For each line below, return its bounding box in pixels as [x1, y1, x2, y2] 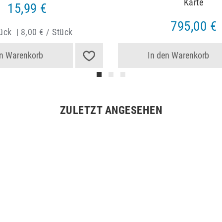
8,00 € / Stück [20, 26, 73, 37]
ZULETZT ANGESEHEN [59, 104, 163, 117]
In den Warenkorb [148, 50, 210, 60]
